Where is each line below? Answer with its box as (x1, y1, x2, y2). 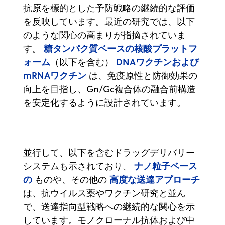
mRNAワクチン (23, 68, 86, 82)
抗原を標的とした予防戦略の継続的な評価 (23, 1, 195, 14)
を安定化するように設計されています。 (23, 96, 186, 109)
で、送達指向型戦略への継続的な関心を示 (23, 200, 195, 213)
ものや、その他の (32, 173, 109, 186)
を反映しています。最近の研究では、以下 (23, 15, 195, 28)
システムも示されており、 (23, 159, 134, 172)
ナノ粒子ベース (134, 159, 197, 172)
